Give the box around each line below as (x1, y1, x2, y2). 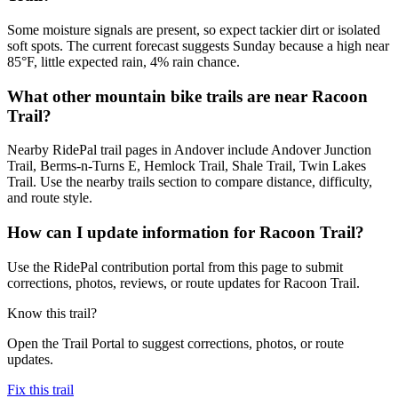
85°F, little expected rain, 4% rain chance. (7, 53, 240, 69)
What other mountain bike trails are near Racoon (7, 86, 368, 106)
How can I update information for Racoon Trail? (7, 223, 364, 243)
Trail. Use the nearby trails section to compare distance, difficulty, (7, 174, 372, 190)
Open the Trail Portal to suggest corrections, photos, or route (7, 335, 344, 351)
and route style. (7, 190, 92, 206)
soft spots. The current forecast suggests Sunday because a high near (7, 37, 389, 53)
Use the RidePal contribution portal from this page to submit (7, 259, 343, 275)
